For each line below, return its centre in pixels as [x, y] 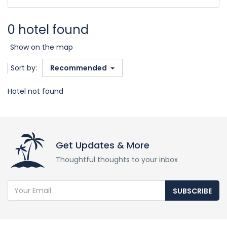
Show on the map [42, 47]
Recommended [79, 68]
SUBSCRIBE [192, 191]
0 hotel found [48, 30]
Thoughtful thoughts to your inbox [117, 160]
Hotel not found [35, 91]
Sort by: [24, 68]
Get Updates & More [103, 145]
